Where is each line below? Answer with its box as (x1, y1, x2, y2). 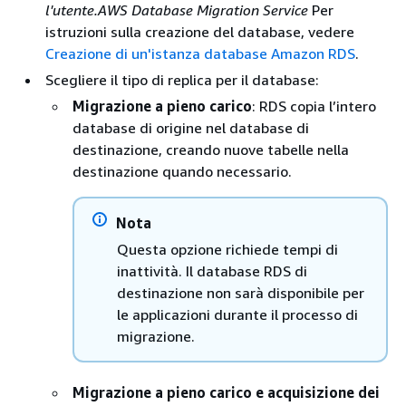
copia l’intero (286, 96, 376, 115)
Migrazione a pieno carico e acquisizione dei (72, 382, 380, 401)
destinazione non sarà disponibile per (117, 283, 364, 302)
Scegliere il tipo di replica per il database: (45, 70, 319, 89)
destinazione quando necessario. (72, 161, 292, 180)
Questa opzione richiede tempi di (117, 239, 338, 258)
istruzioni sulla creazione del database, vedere (45, 22, 354, 41)
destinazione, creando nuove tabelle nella (72, 140, 349, 159)
